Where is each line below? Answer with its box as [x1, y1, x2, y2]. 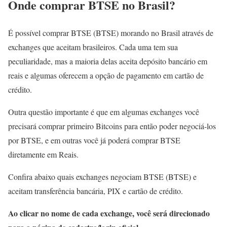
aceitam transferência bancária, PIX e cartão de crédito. [8, 185, 183, 196]
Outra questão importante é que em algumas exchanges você [8, 106, 199, 117]
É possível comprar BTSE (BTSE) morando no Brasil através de [8, 27, 213, 38]
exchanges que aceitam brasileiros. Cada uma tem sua [8, 41, 178, 52]
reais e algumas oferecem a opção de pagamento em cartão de [8, 69, 204, 81]
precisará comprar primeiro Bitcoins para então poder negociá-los [8, 120, 216, 131]
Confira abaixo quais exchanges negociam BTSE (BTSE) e [8, 171, 197, 182]
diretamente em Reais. [8, 148, 79, 160]
